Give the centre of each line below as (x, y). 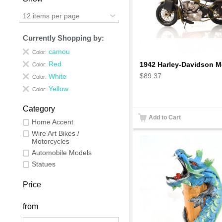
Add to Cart (165, 117)
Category (39, 109)
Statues (44, 164)
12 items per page (52, 16)
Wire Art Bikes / (56, 133)
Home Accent (53, 122)
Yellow (59, 88)
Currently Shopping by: (64, 38)
